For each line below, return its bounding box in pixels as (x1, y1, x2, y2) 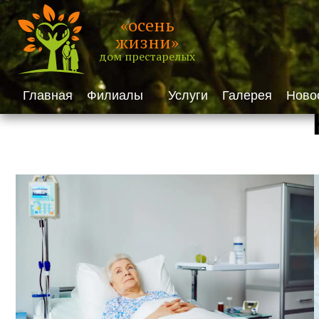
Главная (23, 88, 73, 103)
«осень (120, 14, 174, 36)
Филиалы (87, 88, 143, 103)
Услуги (168, 88, 208, 103)
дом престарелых (99, 48, 195, 64)
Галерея (222, 88, 272, 103)
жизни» (115, 31, 179, 53)
